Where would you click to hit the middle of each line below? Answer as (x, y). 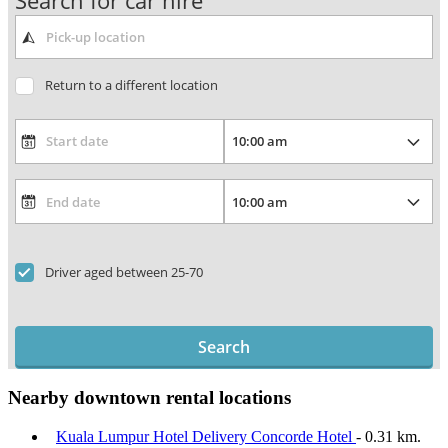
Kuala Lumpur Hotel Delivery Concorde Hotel (206, 437)
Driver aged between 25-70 (123, 271)
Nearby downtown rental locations (149, 398)
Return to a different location (131, 85)
